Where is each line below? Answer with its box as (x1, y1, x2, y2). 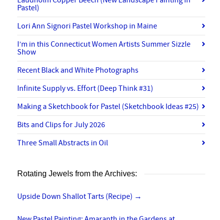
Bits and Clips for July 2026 (17, 120, 105, 130)
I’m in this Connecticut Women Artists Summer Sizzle (17, 39, 191, 50)
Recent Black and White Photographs (17, 65, 138, 76)
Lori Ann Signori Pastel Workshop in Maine (17, 21, 157, 31)
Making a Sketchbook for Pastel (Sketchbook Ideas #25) (17, 102, 199, 112)
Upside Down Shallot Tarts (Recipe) (17, 192, 134, 202)
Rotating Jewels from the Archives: (17, 169, 137, 178)
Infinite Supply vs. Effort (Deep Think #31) (17, 83, 153, 94)
